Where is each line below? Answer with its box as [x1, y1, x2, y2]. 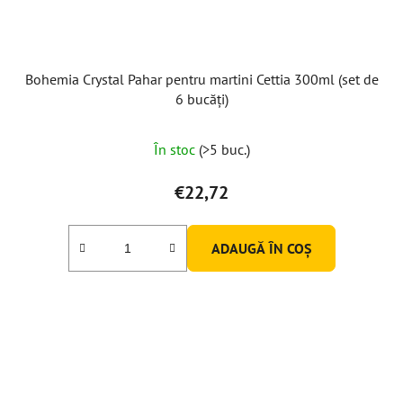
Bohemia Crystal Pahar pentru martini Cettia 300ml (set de [24, 69, 379, 88]
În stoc [153, 139, 199, 158]
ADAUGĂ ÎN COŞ [210, 238, 311, 257]
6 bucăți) [175, 89, 228, 108]
